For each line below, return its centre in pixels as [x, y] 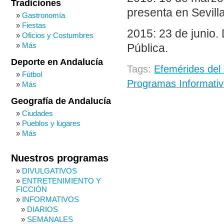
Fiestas [34, 25]
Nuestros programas [60, 158]
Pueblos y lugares [51, 123]
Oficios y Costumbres [58, 35]
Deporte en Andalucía [57, 62]
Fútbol [32, 74]
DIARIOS [42, 209]
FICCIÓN [31, 189]
